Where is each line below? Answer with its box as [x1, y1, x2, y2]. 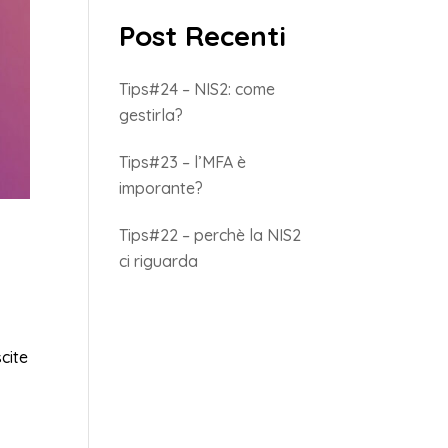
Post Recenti [119, 18, 287, 53]
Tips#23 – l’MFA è [119, 152, 247, 172]
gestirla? [119, 105, 184, 125]
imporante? [119, 178, 204, 198]
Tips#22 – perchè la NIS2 [119, 225, 302, 245]
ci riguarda [119, 251, 199, 271]
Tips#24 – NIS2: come [119, 79, 276, 99]
